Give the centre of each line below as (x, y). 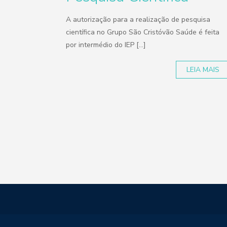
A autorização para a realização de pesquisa (138, 20)
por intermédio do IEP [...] (106, 45)
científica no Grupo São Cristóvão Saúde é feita (143, 32)
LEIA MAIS (203, 70)
